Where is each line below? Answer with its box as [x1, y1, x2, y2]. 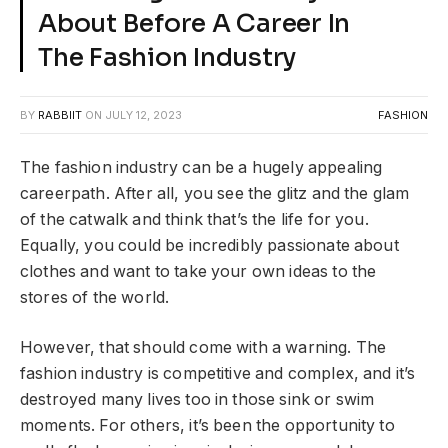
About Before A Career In [38, 7, 350, 39]
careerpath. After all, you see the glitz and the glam [20, 183, 410, 203]
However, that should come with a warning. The [20, 338, 387, 358]
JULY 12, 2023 [105, 107, 182, 122]
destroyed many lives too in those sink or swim [20, 390, 375, 410]
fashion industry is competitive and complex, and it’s [20, 364, 416, 384]
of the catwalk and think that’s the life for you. [20, 209, 369, 229]
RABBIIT [38, 107, 82, 122]
